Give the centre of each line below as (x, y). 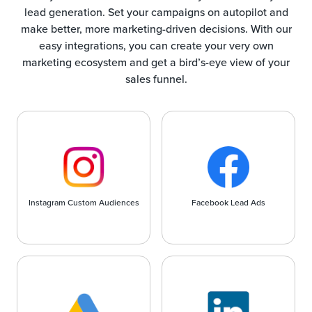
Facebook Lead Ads (228, 202)
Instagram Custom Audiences (84, 202)
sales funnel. (156, 78)
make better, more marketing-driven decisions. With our (156, 28)
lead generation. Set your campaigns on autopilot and (156, 11)
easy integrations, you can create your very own (156, 45)
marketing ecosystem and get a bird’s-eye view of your (156, 62)
